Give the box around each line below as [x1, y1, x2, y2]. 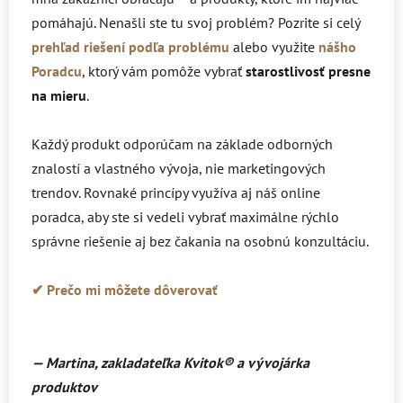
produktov [31, 378, 97, 397]
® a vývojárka [223, 354, 309, 372]
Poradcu [31, 62, 82, 81]
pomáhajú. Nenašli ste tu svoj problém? [31, 13, 278, 32]
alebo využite [233, 38, 318, 57]
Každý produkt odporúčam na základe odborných [31, 135, 333, 154]
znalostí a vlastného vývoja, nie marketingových [31, 159, 326, 178]
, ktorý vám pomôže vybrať [82, 62, 246, 81]
